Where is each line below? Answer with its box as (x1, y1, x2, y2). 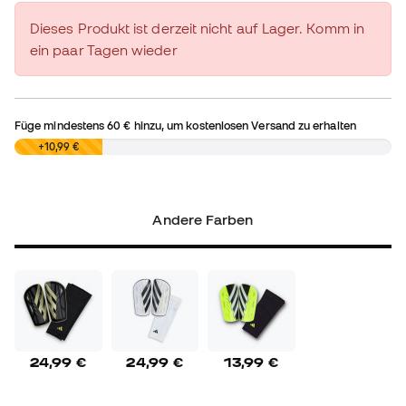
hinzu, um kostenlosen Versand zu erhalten (130, 119, 356, 132)
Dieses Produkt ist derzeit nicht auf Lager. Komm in (30, 20, 364, 37)
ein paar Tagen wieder (30, 42, 178, 59)
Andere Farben (152, 211, 254, 228)
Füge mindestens (14, 119, 108, 132)
